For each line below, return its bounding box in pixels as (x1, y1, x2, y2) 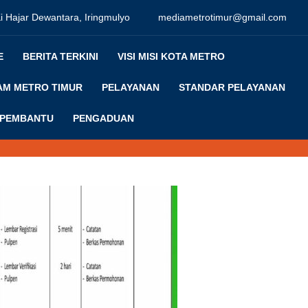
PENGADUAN (73, 113, 134, 124)
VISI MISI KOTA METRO (118, 51, 225, 62)
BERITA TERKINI (23, 51, 98, 62)
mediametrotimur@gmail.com (158, 12, 287, 23)
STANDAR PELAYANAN (179, 82, 285, 93)
